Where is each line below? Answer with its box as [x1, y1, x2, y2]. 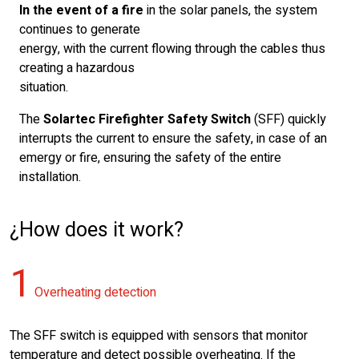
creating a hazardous [19, 58, 135, 78]
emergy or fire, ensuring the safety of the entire [19, 148, 281, 167]
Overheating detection [31, 283, 156, 302]
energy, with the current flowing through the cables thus [19, 39, 325, 58]
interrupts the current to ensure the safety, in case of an [19, 129, 327, 148]
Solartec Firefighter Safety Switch [43, 110, 251, 129]
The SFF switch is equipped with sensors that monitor [10, 326, 308, 345]
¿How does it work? [10, 216, 184, 245]
